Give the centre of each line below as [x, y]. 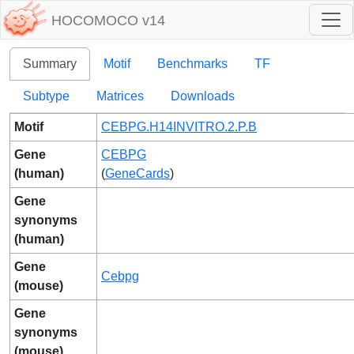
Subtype [46, 96]
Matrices [120, 96]
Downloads [203, 96]
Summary [50, 64]
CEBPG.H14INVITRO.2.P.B [179, 127]
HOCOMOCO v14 [108, 21]
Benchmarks [192, 64]
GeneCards [137, 173]
